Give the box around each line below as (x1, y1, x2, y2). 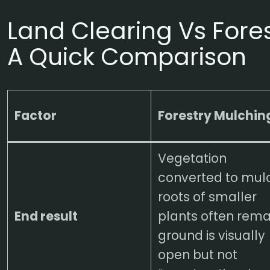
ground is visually (157, 226, 265, 244)
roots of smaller (157, 187, 257, 206)
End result (14, 207, 78, 225)
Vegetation (157, 149, 227, 167)
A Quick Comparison (7, 40, 247, 74)
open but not (157, 245, 237, 263)
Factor (14, 106, 57, 124)
